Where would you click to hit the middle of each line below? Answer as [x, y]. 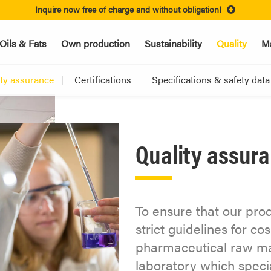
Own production [96, 43]
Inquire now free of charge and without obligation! [129, 9]
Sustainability [173, 43]
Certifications [103, 80]
